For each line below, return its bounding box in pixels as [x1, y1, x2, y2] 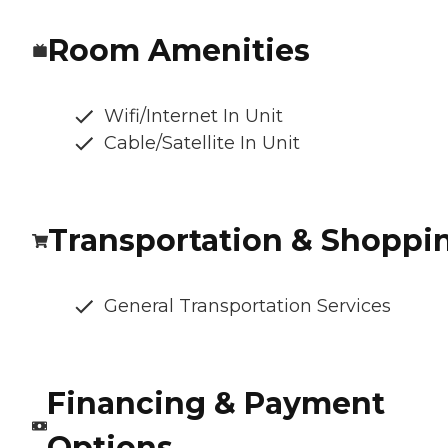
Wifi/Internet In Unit [104, 105, 283, 128]
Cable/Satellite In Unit [104, 132, 300, 155]
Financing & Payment [46, 385, 385, 423]
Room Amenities [48, 32, 310, 70]
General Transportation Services [104, 295, 391, 318]
